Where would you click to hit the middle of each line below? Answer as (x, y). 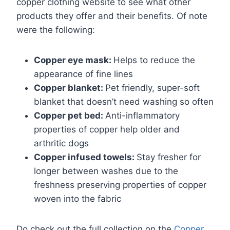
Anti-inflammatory (142, 116)
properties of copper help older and (107, 130)
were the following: (56, 30)
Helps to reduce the (154, 60)
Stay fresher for (169, 157)
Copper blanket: (70, 88)
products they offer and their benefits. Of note (112, 16)
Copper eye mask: (74, 60)
